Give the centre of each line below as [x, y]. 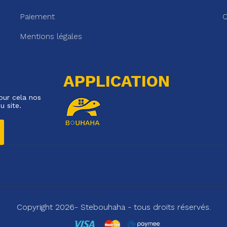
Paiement [37, 16]
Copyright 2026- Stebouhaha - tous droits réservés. [113, 207]
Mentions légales [51, 36]
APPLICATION [116, 81]
